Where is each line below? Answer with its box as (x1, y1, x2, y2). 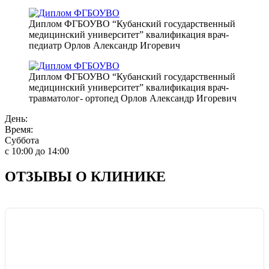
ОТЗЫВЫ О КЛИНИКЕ (5, 168, 166, 184)
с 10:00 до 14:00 (5, 145, 69, 156)
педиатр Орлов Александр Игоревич (29, 40, 180, 50)
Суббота (5, 134, 39, 145)
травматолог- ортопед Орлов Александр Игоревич (29, 92, 237, 103)
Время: (5, 124, 33, 134)
